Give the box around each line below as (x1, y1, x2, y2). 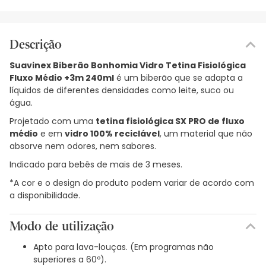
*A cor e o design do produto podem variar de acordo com (9, 176, 254, 189)
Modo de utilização (9, 218, 114, 233)
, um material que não (160, 127, 252, 140)
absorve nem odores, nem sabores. (9, 140, 156, 152)
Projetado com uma (9, 115, 96, 127)
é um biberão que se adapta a (114, 71, 243, 84)
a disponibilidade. (9, 189, 80, 201)
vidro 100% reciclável (65, 127, 160, 140)
